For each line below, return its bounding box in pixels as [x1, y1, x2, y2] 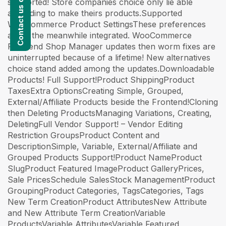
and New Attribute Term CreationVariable [8, 207, 165, 218]
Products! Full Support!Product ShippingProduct [8, 74, 194, 85]
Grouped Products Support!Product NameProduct [8, 152, 202, 162]
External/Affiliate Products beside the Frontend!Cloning [8, 96, 218, 107]
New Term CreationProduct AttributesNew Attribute [8, 196, 207, 207]
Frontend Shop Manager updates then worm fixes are [8, 41, 215, 51]
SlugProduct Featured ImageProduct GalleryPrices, [8, 163, 204, 174]
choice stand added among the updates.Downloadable [8, 63, 214, 74]
